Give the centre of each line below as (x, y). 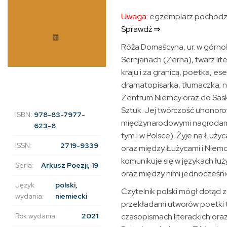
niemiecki (71, 196)
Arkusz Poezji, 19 (70, 165)
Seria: (25, 165)
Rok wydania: (36, 216)
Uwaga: (135, 16)
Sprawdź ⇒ (141, 29)
